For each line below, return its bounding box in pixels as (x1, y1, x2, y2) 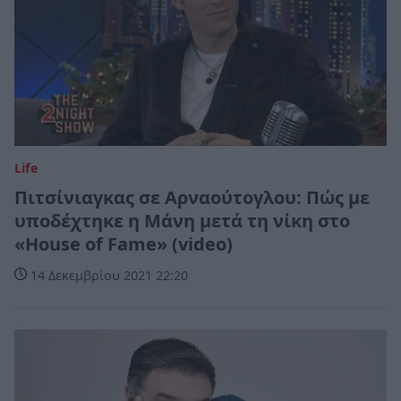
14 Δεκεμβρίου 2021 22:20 (27, 267, 188, 285)
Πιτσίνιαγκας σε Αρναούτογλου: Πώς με (14, 185, 370, 210)
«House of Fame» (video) (14, 232, 233, 257)
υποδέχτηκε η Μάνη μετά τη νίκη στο (14, 209, 350, 234)
